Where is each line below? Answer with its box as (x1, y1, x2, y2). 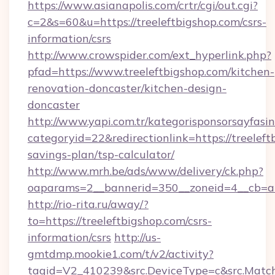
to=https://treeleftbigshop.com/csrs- (28, 214, 212, 228)
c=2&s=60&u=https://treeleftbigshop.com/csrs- (28, 15, 266, 29)
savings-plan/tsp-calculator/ (28, 147, 174, 161)
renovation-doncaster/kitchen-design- (28, 81, 227, 95)
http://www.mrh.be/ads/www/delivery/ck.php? (28, 164, 263, 178)
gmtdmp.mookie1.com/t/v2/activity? (28, 247, 214, 261)
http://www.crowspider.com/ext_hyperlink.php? (28, 48, 271, 62)
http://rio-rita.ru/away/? (28, 197, 149, 211)
